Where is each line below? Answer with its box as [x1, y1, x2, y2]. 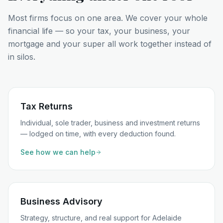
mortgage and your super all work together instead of [8, 39, 212, 49]
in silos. [8, 52, 35, 62]
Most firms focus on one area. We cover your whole [8, 13, 208, 23]
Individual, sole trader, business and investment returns [20, 118, 200, 127]
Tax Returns [20, 101, 73, 111]
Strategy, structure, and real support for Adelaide [20, 214, 182, 222]
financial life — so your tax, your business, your [8, 26, 190, 36]
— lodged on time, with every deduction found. [20, 129, 176, 138]
